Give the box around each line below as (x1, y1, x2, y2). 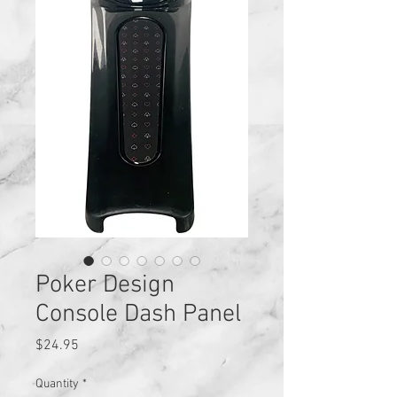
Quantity (35, 376, 79, 392)
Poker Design (35, 269, 175, 300)
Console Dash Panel (35, 299, 241, 330)
